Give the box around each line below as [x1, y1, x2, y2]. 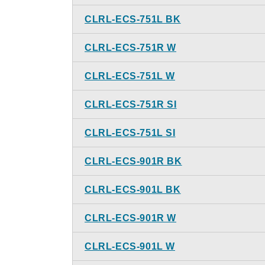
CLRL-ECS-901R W [85, 213, 176, 223]
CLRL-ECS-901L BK [85, 185, 181, 195]
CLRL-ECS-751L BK [85, 14, 181, 24]
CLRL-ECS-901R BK [85, 156, 182, 166]
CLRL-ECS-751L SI [85, 128, 176, 138]
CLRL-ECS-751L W [85, 71, 175, 81]
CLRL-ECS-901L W [85, 241, 175, 251]
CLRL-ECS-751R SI [85, 99, 177, 109]
